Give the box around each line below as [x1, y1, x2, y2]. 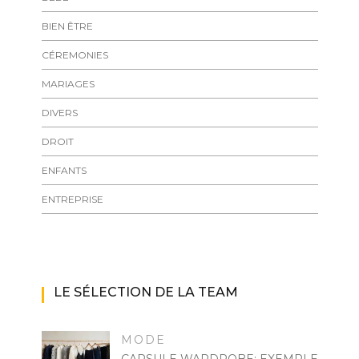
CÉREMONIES [41, 48, 108, 61]
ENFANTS [41, 163, 87, 176]
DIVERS [41, 106, 78, 119]
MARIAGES [41, 77, 95, 90]
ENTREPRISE [41, 192, 103, 205]
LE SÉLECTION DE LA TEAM [53, 284, 238, 300]
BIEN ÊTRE [41, 19, 93, 32]
